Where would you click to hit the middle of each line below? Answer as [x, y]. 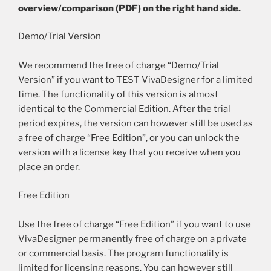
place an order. [49, 167]
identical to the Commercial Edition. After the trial [124, 109]
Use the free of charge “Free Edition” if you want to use [135, 224]
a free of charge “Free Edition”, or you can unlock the [129, 138]
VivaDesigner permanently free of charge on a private [132, 239]
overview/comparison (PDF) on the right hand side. [129, 8]
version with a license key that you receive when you [129, 153]
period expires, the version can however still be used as [135, 124]
